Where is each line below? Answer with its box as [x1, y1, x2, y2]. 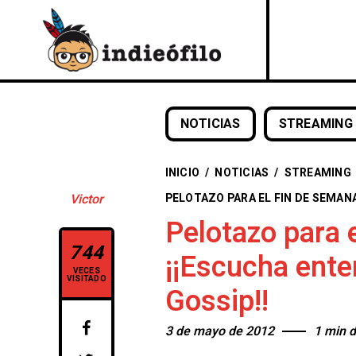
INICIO [164, 164, 200, 181]
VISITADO [66, 273, 106, 284]
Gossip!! [164, 281, 269, 323]
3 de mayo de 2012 [164, 322, 274, 341]
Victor [69, 190, 103, 209]
